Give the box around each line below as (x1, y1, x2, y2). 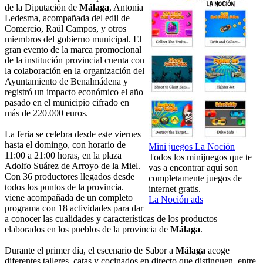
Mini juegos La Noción (149, 141, 235, 152)
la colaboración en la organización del (5, 66, 144, 76)
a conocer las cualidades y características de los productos (5, 214, 217, 224)
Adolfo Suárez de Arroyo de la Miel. (5, 161, 140, 171)
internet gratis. (149, 184, 201, 194)
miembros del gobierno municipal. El (5, 34, 141, 45)
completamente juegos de (149, 173, 242, 184)
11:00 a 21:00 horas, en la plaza (5, 150, 122, 161)
